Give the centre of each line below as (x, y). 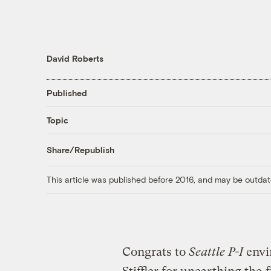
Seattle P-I (216, 252)
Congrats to (155, 252)
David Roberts (75, 58)
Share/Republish (80, 150)
